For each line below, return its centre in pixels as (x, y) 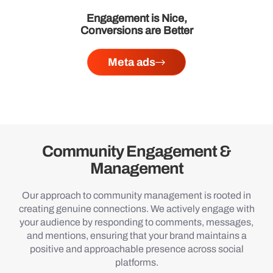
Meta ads (132, 62)
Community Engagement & (136, 151)
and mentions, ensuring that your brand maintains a (136, 235)
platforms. (136, 262)
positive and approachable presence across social (136, 249)
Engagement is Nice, (136, 18)
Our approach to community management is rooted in (136, 195)
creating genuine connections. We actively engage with (136, 208)
